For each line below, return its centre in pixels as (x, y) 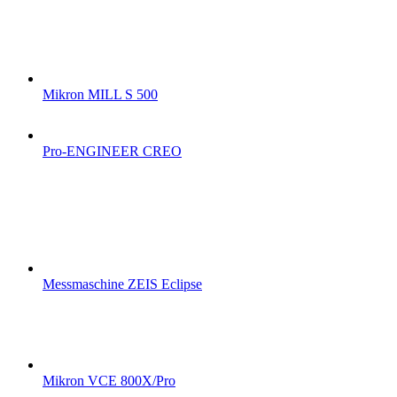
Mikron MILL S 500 (100, 94)
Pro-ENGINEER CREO (112, 151)
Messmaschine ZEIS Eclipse (122, 284)
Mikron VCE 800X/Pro (109, 380)
